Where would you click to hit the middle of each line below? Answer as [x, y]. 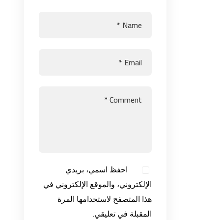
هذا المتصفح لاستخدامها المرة [105, 200]
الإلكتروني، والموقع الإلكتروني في [97, 185]
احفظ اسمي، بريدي [96, 170]
